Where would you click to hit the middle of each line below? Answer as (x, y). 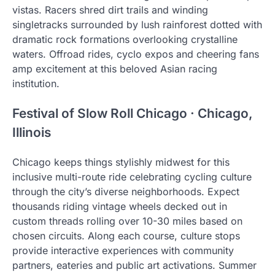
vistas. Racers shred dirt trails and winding (110, 10)
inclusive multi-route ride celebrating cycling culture (132, 176)
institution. (36, 84)
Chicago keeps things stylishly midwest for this (121, 162)
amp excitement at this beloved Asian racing (115, 69)
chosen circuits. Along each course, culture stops (126, 235)
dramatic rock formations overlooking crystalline (125, 40)
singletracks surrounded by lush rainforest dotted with (137, 25)
